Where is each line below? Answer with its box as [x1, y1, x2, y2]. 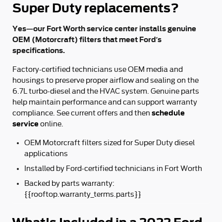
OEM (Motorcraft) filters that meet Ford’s [12, 35, 162, 44]
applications [24, 150, 68, 158]
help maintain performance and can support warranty [12, 98, 197, 106]
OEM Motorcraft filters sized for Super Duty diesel [24, 139, 195, 147]
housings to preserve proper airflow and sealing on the [12, 76, 199, 84]
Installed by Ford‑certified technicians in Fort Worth [24, 165, 202, 172]
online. [39, 120, 63, 128]
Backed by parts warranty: [24, 179, 114, 187]
